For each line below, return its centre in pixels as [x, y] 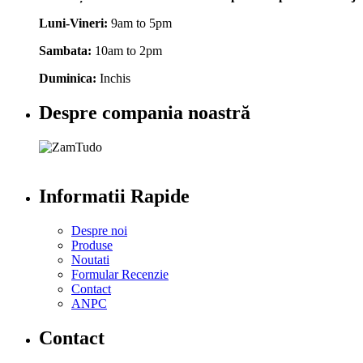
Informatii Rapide [114, 196]
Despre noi [99, 230]
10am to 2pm [127, 51]
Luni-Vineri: [73, 23]
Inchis [113, 79]
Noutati [90, 259]
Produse [92, 245]
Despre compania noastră [145, 113]
